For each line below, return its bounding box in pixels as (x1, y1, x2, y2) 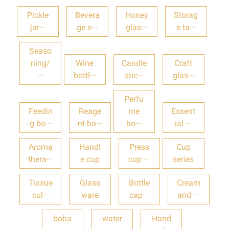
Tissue (28, 177, 53, 188)
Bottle (128, 177, 150, 188)
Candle (121, 58, 147, 68)
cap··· (129, 190, 149, 200)
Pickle (27, 10, 49, 20)
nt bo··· (77, 118, 102, 128)
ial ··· (175, 118, 192, 128)
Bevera (75, 10, 100, 20)
